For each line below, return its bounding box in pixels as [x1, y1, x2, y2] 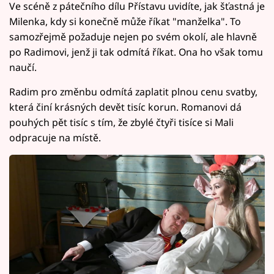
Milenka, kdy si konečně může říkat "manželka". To [9, 14, 241, 28]
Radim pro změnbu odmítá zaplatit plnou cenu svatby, [9, 84, 257, 98]
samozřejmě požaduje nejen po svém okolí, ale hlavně [9, 29, 257, 43]
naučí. [9, 60, 37, 74]
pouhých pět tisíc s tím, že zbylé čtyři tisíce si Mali [9, 115, 234, 129]
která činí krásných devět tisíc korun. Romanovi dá [9, 100, 242, 114]
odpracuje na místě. [9, 130, 101, 144]
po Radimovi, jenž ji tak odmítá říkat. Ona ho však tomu [9, 45, 263, 59]
